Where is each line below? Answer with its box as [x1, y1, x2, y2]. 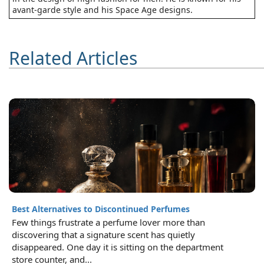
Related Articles [9, 46, 137, 70]
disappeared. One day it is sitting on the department [12, 241, 223, 253]
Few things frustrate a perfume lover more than [12, 216, 205, 228]
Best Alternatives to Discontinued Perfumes [12, 203, 190, 214]
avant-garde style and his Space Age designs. [12, 4, 193, 15]
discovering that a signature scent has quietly [12, 229, 195, 240]
